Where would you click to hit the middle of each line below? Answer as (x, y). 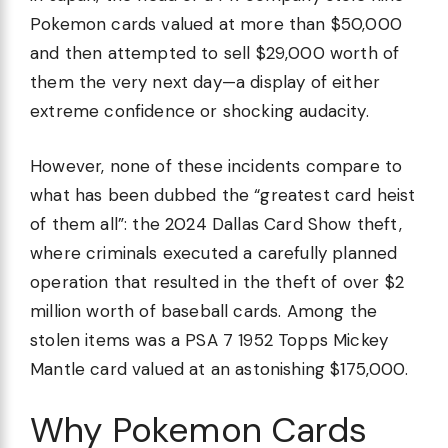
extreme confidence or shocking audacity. (199, 111)
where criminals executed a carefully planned (214, 252)
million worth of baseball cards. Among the (204, 310)
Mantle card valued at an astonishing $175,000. (219, 368)
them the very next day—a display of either (205, 82)
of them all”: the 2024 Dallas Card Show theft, (216, 223)
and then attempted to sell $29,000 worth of (215, 53)
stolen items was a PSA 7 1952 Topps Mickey (209, 339)
